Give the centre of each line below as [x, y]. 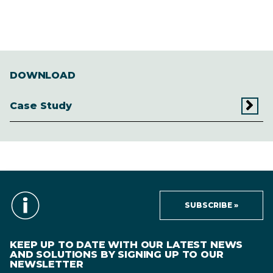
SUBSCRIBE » [211, 205]
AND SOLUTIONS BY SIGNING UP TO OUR [117, 254]
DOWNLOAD [43, 75]
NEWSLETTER [47, 264]
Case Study [41, 105]
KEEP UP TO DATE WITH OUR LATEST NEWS [126, 244]
